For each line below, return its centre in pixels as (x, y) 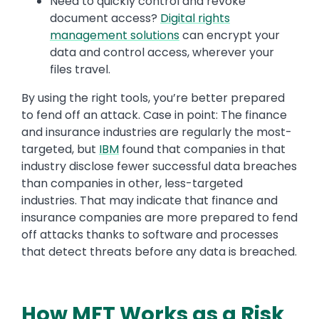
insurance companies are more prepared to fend (159, 218)
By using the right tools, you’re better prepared (153, 98)
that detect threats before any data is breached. (159, 252)
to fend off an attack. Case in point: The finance (154, 115)
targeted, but (60, 150)
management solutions (115, 36)
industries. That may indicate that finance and (150, 201)
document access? (105, 19)
